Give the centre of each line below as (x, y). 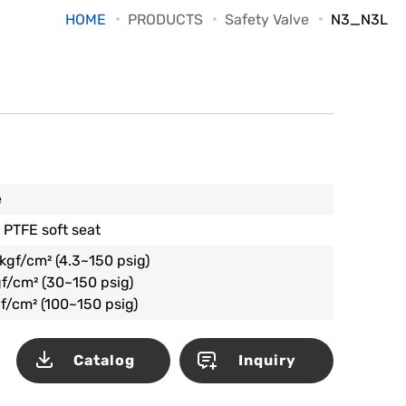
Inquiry (268, 360)
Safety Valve (267, 19)
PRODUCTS (165, 19)
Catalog (105, 360)
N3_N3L (359, 19)
